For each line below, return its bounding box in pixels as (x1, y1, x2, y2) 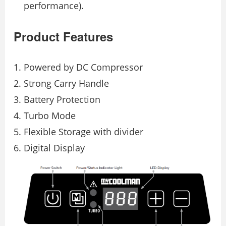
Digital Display (24, 141, 85, 154)
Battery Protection (24, 93, 100, 105)
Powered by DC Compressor (24, 61, 143, 73)
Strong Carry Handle (24, 77, 109, 89)
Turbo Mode (24, 109, 76, 122)
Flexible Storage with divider (24, 125, 143, 138)
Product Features (14, 27, 113, 45)
